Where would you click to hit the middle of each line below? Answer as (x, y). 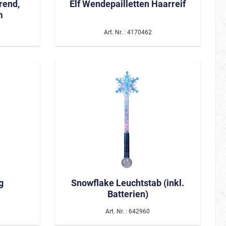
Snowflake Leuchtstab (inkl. (128, 183)
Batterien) (128, 194)
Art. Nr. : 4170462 (128, 32)
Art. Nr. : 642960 (128, 211)
